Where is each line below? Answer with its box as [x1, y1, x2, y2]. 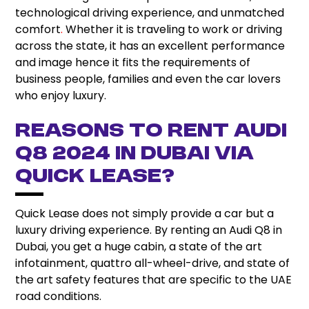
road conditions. [15, 288, 102, 305]
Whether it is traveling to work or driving [66, 21, 283, 38]
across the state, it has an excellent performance [15, 38, 286, 54]
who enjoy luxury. [15, 88, 107, 104]
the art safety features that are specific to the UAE [15, 272, 292, 288]
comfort [15, 21, 61, 38]
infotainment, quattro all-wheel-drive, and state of [15, 255, 290, 272]
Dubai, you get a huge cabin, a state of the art [15, 239, 263, 255]
